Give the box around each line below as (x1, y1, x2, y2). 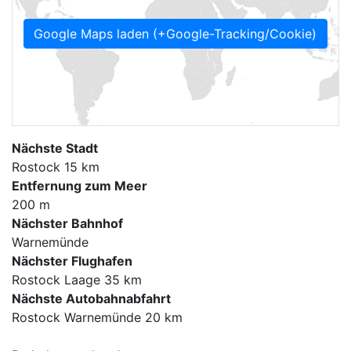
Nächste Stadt (12, 140, 98, 156)
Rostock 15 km (12, 159, 100, 175)
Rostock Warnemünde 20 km (12, 309, 183, 325)
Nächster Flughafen (12, 253, 132, 269)
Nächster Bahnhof (12, 215, 123, 231)
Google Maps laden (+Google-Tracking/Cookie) (34, 26, 317, 42)
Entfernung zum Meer (12, 178, 147, 194)
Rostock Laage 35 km (12, 272, 142, 288)
